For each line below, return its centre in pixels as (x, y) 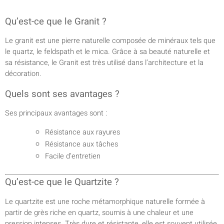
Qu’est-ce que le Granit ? (56, 21)
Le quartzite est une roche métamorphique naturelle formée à (105, 201)
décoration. (23, 74)
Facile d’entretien (73, 156)
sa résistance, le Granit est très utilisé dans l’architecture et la (104, 63)
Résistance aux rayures (82, 132)
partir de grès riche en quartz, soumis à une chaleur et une (99, 212)
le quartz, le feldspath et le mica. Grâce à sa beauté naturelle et (107, 52)
